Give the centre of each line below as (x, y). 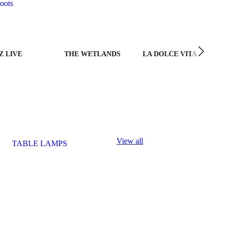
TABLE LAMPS (40, 143)
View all (130, 141)
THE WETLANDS (93, 54)
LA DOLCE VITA (170, 54)
